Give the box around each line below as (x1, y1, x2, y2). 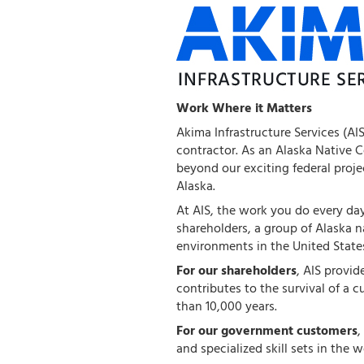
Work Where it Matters (176, 98, 312, 120)
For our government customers (176, 321, 357, 343)
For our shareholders (176, 261, 297, 283)
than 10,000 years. (176, 297, 277, 318)
